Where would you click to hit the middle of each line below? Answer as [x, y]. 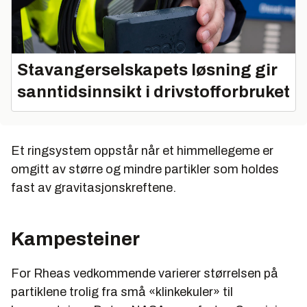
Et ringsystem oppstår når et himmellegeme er [142, 151]
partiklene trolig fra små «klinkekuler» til [122, 292]
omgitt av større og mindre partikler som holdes [145, 170]
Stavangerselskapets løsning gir [147, 70]
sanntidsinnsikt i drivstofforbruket [153, 92]
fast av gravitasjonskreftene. [94, 188]
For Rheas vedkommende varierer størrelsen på [145, 274]
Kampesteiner [75, 239]
